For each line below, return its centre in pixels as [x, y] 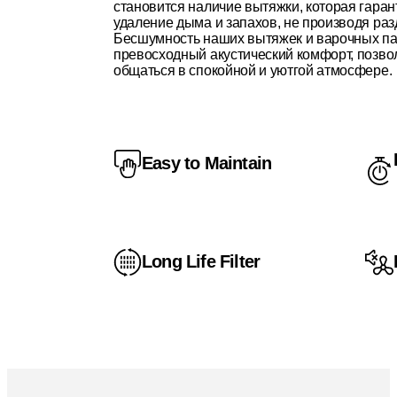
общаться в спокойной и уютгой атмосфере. [253, 71]
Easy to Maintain [207, 163]
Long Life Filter [201, 262]
